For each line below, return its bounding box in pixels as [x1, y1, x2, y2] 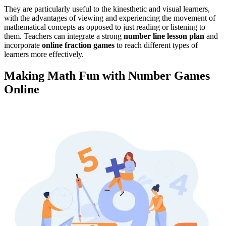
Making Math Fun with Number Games [4, 69, 210, 82]
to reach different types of [115, 40, 198, 49]
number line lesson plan [124, 31, 204, 40]
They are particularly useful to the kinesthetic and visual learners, [4, 4, 210, 13]
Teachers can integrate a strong [24, 31, 124, 40]
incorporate [4, 40, 42, 49]
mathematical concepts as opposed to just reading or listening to [4, 22, 205, 31]
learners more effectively [4, 49, 82, 59]
